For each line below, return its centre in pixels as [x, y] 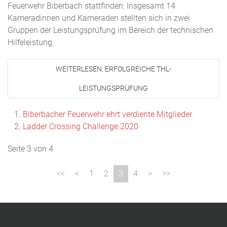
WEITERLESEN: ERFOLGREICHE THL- [113, 69]
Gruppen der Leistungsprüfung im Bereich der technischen [110, 30]
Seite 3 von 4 [30, 149]
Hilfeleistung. [31, 43]
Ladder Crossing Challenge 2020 [81, 127]
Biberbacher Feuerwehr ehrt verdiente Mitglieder [107, 115]
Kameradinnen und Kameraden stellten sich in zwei [99, 18]
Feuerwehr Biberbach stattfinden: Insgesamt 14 [91, 6]
